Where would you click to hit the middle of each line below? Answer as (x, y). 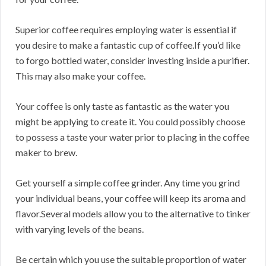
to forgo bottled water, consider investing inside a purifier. (132, 61)
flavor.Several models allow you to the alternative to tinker (133, 214)
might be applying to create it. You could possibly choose (130, 122)
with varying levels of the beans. (80, 229)
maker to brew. (46, 153)
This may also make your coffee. (80, 76)
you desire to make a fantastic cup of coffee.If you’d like (128, 45)
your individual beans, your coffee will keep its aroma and (131, 198)
